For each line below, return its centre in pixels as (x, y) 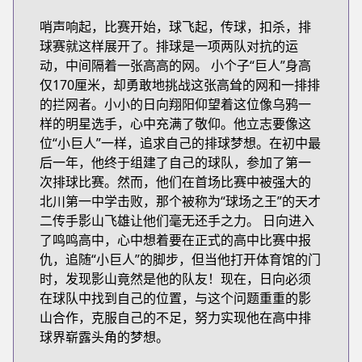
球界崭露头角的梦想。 (104, 337)
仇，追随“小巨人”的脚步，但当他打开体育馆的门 (180, 259)
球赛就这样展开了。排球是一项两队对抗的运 (169, 46)
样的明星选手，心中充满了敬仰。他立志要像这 (175, 124)
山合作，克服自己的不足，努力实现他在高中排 (175, 318)
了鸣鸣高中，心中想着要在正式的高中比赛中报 (175, 240)
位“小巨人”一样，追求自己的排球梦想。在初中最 (180, 143)
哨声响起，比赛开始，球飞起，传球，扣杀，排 (175, 27)
